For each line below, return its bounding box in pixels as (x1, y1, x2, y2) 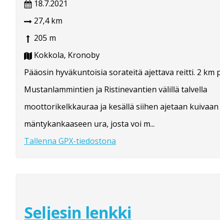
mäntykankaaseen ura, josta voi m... (24, 118, 155, 130)
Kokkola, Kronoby (32, 50, 100, 61)
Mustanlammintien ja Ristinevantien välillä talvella (24, 84, 207, 95)
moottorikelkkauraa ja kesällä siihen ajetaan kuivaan (24, 101, 219, 112)
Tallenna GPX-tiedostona (24, 136, 116, 147)
